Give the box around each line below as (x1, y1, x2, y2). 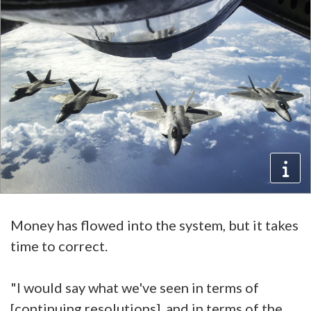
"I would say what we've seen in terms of (10, 279, 259, 296)
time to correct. (10, 237, 108, 255)
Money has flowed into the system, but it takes (10, 217, 299, 234)
